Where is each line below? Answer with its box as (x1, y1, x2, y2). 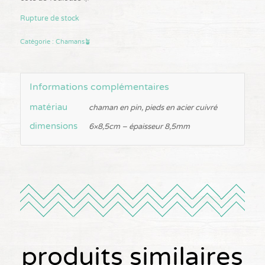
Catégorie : (20, 38, 56, 46)
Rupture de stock (20, 14, 79, 23)
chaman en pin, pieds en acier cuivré (88, 102, 217, 112)
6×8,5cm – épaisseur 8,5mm (88, 121, 190, 131)
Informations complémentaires (29, 81, 169, 93)
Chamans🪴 (55, 38, 91, 46)
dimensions (29, 121, 77, 132)
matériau (29, 102, 67, 114)
